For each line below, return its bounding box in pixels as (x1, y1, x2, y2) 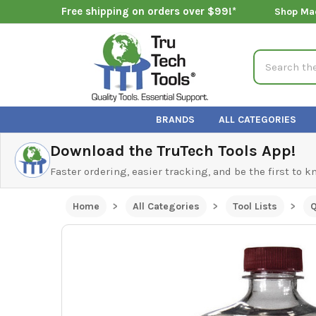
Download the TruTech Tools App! (50, 141, 296, 160)
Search (253, 50, 288, 63)
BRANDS (156, 113, 195, 126)
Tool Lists (232, 200, 277, 212)
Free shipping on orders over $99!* (61, 5, 236, 18)
